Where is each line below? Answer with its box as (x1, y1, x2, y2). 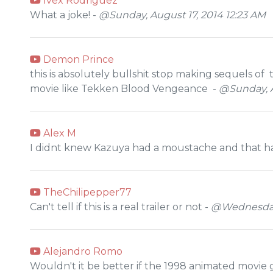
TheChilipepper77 (41, 186, 132, 198)
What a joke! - (30, 9, 99, 21)
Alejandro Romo (41, 245, 122, 257)
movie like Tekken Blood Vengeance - (30, 82, 219, 94)
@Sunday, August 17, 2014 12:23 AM (99, 9, 266, 21)
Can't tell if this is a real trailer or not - (30, 200, 211, 213)
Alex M (41, 127, 76, 139)
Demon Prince (41, 53, 114, 65)
